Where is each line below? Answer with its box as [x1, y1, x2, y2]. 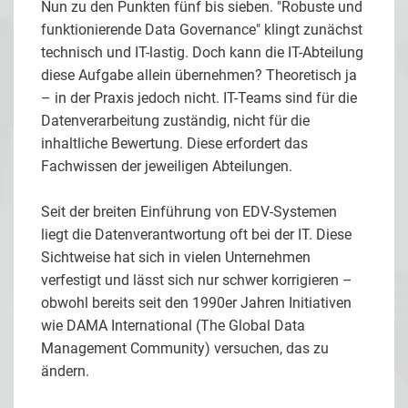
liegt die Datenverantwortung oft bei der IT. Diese [41, 225, 352, 243]
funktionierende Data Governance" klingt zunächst [41, 20, 362, 38]
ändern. [41, 362, 89, 380]
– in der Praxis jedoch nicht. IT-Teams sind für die [41, 88, 357, 107]
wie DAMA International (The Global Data [41, 316, 305, 334]
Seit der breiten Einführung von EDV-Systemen [41, 202, 337, 220]
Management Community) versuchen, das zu [41, 339, 329, 357]
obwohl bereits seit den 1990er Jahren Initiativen [41, 293, 352, 311]
